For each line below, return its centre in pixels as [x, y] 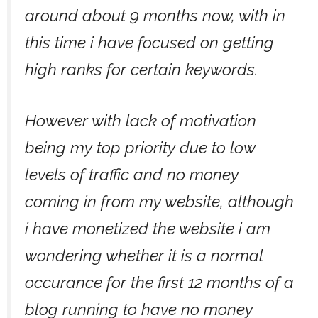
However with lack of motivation [141, 120]
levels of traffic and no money [132, 174]
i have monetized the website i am [148, 228]
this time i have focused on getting [149, 42]
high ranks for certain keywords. [141, 69]
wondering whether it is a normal [144, 255]
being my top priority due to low [140, 147]
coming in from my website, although [159, 201]
